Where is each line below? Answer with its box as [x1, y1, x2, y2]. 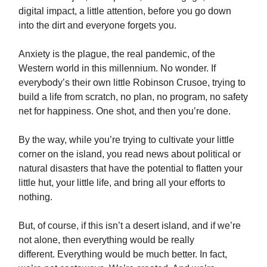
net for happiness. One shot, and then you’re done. [18, 106, 231, 117]
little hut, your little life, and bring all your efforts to [18, 178, 225, 188]
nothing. [18, 192, 52, 203]
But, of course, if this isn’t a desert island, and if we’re [18, 221, 241, 231]
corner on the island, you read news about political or [18, 149, 241, 160]
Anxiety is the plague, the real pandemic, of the [18, 49, 215, 60]
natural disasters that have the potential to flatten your [18, 163, 243, 174]
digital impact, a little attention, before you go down [18, 6, 231, 17]
